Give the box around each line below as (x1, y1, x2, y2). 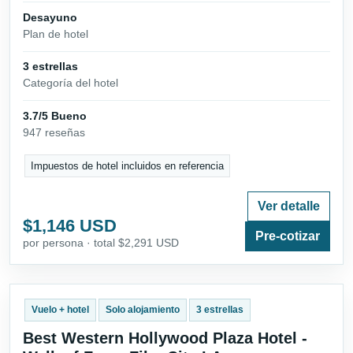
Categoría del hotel (23, 76, 118, 90)
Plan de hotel (23, 28, 88, 41)
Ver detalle (258, 199, 320, 214)
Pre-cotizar (255, 229, 320, 243)
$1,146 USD (23, 216, 117, 236)
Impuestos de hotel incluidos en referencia (31, 160, 225, 173)
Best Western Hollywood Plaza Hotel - (23, 329, 307, 347)
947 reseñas (23, 125, 85, 139)
